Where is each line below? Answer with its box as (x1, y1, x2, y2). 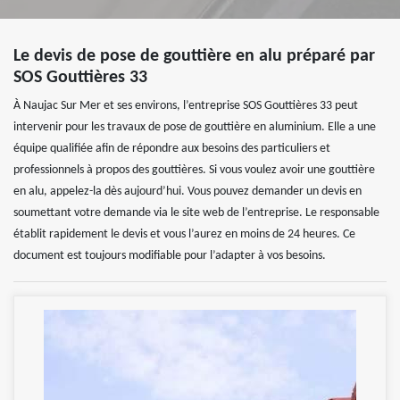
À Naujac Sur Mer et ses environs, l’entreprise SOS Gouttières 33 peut (13, 99, 358, 113)
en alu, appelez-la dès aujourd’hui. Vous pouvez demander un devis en (13, 185, 362, 199)
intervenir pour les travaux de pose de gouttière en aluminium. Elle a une (13, 121, 376, 135)
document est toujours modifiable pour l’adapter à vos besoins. (13, 249, 326, 263)
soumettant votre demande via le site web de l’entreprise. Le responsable (13, 206, 379, 221)
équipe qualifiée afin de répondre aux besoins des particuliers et (13, 142, 330, 156)
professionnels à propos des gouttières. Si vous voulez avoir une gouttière (13, 163, 375, 178)
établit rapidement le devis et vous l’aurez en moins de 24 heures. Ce (13, 228, 355, 242)
